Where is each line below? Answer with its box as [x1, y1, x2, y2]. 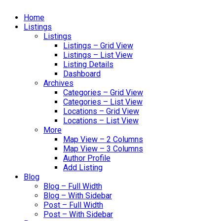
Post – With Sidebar [43, 209, 113, 219]
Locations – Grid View [63, 106, 139, 116]
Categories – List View [63, 97, 143, 107]
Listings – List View [63, 50, 133, 60]
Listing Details [63, 59, 113, 69]
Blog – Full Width [43, 181, 102, 191]
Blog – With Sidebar [43, 190, 112, 200]
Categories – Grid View [63, 87, 143, 97]
